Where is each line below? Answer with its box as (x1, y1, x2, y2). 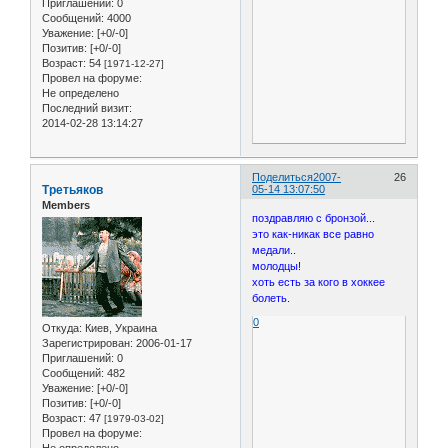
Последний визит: (42, 101, 132, 114)
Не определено (42, 86, 119, 99)
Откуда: (42, 322, 82, 335)
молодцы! (252, 260, 302, 273)
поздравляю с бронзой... (252, 212, 376, 225)
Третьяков (42, 182, 103, 197)
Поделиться (252, 170, 314, 183)
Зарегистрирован (42, 337, 130, 350)
